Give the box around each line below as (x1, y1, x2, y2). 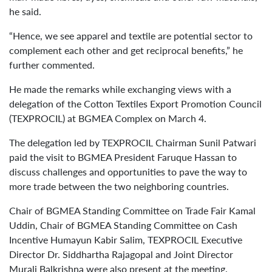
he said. (9, 5, 41, 17)
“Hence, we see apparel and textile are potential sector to (9, 29, 253, 41)
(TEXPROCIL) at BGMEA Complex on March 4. (9, 112, 206, 124)
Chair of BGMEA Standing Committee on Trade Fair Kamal (9, 204, 256, 216)
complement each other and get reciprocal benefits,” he (9, 44, 243, 56)
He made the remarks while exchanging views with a (9, 83, 231, 95)
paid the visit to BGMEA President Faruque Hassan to (9, 151, 237, 163)
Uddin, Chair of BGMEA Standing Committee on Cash (9, 219, 237, 231)
